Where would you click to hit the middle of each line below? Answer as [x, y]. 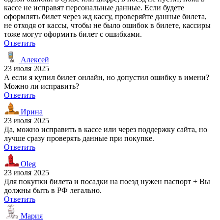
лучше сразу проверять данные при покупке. [79, 138]
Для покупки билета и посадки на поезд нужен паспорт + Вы [107, 181]
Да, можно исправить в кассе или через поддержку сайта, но [106, 129]
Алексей [34, 59]
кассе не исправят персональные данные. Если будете [94, 7]
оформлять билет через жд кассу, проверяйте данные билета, [105, 16]
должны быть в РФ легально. [53, 190]
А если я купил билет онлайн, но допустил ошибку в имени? [107, 77]
